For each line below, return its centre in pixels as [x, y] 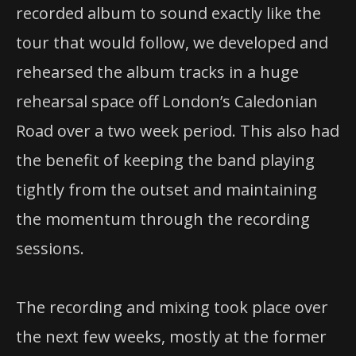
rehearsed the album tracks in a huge [157, 72]
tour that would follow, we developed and [172, 42]
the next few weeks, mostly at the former [171, 337]
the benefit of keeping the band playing [165, 160]
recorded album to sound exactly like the [168, 13]
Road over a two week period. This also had [178, 130]
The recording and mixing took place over [172, 308]
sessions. [50, 248]
